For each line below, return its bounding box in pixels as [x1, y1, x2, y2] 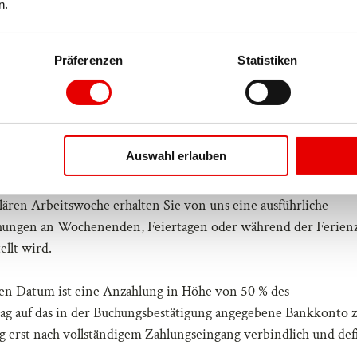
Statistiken [237, 53, 298, 68]
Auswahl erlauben [125, 149, 226, 163]
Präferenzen [53, 53, 124, 68]
